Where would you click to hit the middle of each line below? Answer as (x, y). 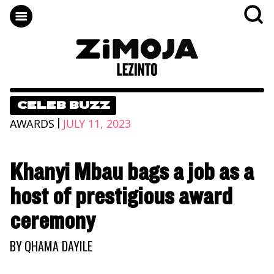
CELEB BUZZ (64, 105)
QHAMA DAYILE (58, 246)
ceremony (52, 221)
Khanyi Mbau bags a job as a (132, 172)
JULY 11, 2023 (97, 123)
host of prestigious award (121, 197)
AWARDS (32, 123)
